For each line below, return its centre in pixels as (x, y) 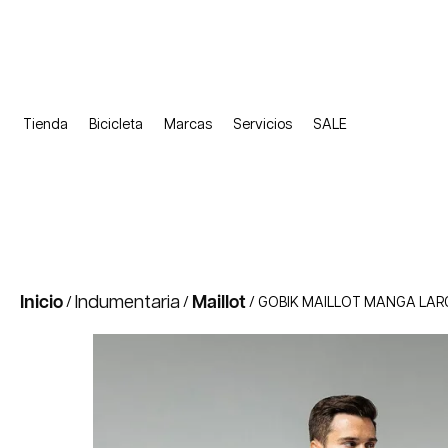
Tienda (45, 124)
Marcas (188, 124)
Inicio (41, 303)
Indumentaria (127, 303)
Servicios (262, 124)
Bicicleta (116, 124)
